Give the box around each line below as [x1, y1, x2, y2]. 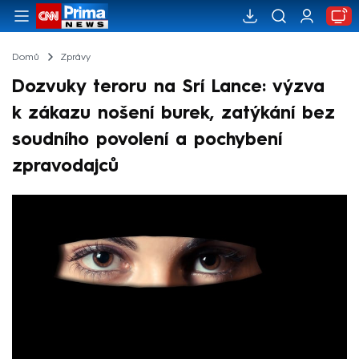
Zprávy [59, 52, 91, 63]
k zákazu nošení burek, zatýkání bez [12, 104, 335, 123]
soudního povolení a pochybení [12, 131, 282, 149]
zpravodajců [12, 157, 119, 175]
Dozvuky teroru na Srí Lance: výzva [12, 78, 325, 96]
